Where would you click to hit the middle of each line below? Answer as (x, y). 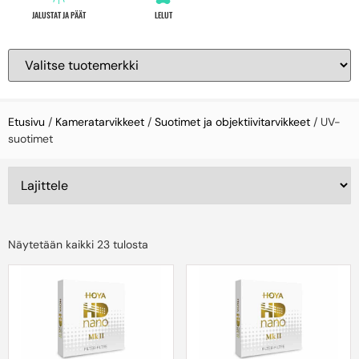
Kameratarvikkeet (100, 122)
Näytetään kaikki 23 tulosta (78, 244)
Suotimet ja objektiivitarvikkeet (232, 122)
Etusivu (26, 122)
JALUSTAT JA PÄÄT (59, 15)
